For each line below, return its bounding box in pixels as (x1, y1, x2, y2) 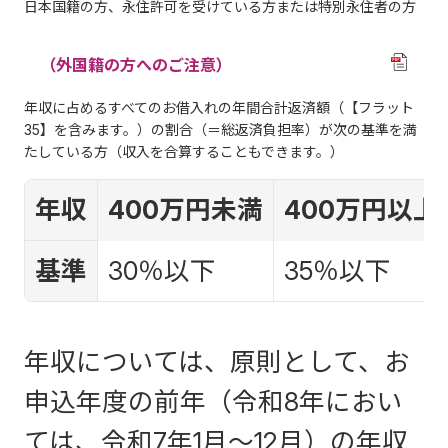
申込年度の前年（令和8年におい (24, 385, 403, 417)
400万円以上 (284, 193, 439, 225)
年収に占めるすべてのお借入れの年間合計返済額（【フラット (24, 98, 414, 116)
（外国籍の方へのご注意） (40, 54, 232, 75)
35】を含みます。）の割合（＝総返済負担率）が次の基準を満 (24, 120, 417, 138)
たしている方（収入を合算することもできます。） (24, 142, 344, 160)
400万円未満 (108, 193, 263, 225)
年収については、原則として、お (24, 345, 410, 377)
